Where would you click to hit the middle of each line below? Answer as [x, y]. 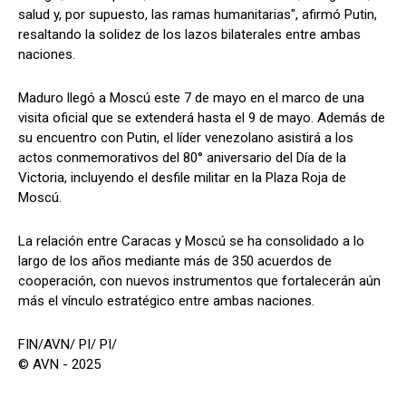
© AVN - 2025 [59, 364]
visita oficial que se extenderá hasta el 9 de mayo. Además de [202, 117]
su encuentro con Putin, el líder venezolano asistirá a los [186, 137]
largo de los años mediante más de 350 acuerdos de [175, 261]
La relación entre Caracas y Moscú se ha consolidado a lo [191, 241]
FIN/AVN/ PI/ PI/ [68, 344]
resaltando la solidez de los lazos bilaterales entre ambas [189, 34]
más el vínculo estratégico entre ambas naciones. [166, 300]
